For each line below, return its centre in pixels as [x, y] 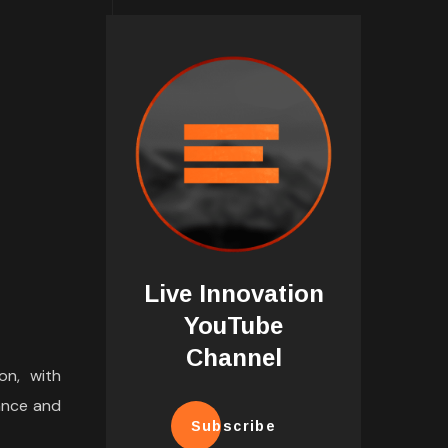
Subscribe [233, 426]
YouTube [233, 326]
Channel [233, 358]
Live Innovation [233, 294]
